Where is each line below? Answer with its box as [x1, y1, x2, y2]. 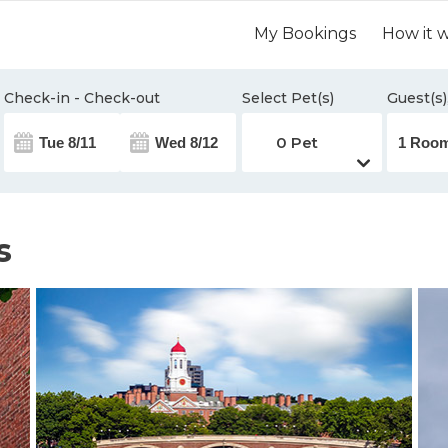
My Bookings [254, 24, 356, 43]
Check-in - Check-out [4, 89, 160, 107]
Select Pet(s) [242, 89, 334, 107]
